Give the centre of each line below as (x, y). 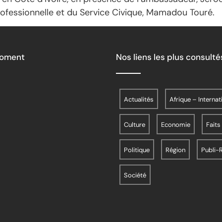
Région (175, 150)
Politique (137, 150)
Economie (176, 125)
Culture (135, 125)
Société (135, 175)
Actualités (139, 100)
